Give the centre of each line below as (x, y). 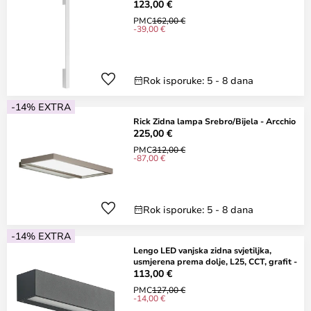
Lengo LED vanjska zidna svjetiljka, (202, 250)
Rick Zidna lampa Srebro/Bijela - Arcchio (215, 121)
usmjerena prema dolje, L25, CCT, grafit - (215, 261)
